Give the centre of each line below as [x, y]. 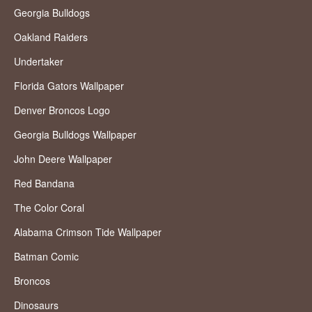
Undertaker [39, 62]
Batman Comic [46, 257]
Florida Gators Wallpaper [69, 86]
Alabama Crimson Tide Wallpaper [88, 232]
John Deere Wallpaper [63, 159]
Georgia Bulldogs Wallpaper [75, 135]
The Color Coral [49, 208]
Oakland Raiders [51, 37]
